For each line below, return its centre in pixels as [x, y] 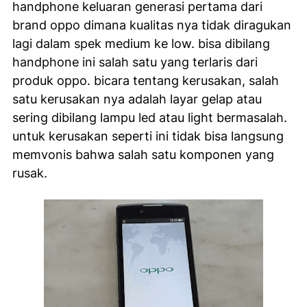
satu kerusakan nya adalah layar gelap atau [137, 99]
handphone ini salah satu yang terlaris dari [135, 62]
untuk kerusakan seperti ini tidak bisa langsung [148, 136]
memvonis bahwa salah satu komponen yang [143, 155]
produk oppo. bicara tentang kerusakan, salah [146, 81]
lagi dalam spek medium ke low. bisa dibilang [141, 44]
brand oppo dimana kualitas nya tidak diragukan [152, 25]
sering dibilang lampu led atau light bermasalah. [150, 118]
